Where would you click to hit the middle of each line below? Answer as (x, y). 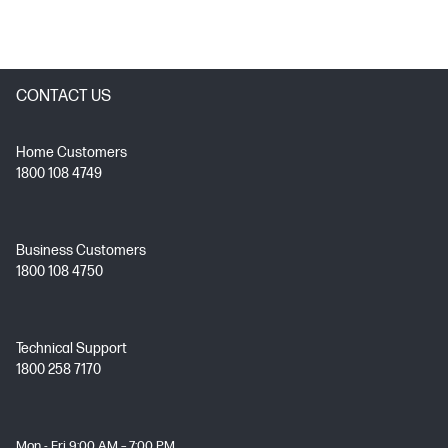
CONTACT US (63, 96)
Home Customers (71, 152)
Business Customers (81, 250)
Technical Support (71, 348)
